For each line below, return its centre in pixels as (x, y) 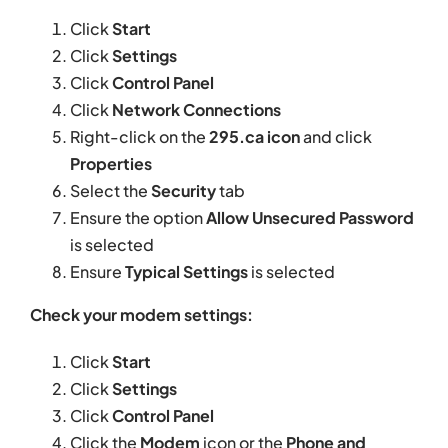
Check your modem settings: (141, 315)
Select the (110, 191)
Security (183, 191)
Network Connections (196, 110)
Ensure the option (138, 218)
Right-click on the (139, 137)
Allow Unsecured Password (310, 218)
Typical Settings (188, 272)
